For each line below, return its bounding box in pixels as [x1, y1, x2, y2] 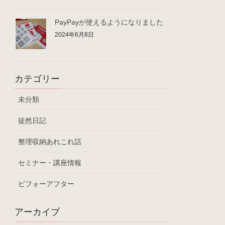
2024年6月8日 [55, 31, 94, 38]
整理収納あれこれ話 [18, 137, 82, 146]
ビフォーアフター [18, 179, 75, 188]
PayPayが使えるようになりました [55, 18, 164, 26]
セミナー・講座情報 [18, 158, 82, 167]
